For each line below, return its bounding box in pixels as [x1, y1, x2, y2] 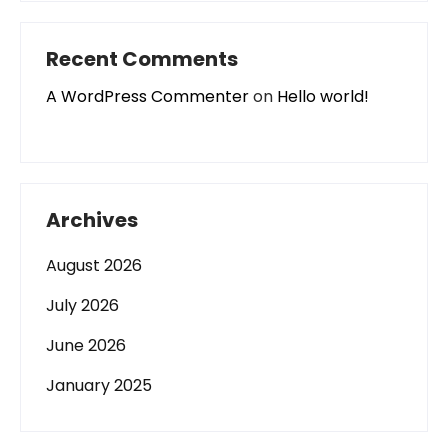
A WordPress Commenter [46, 85, 249, 108]
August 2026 [46, 254, 142, 277]
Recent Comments [46, 45, 238, 73]
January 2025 [46, 374, 152, 397]
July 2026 [46, 294, 119, 317]
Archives [46, 206, 138, 234]
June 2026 [46, 334, 126, 357]
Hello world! [277, 85, 369, 108]
